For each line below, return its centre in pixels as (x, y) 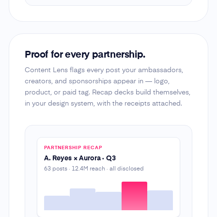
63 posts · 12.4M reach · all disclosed (94, 169)
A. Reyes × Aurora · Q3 (80, 158)
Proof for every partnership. (85, 55)
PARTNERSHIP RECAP (73, 147)
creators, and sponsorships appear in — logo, (97, 81)
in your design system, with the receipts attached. (103, 103)
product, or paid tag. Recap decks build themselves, (107, 92)
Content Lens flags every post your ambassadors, (104, 70)
